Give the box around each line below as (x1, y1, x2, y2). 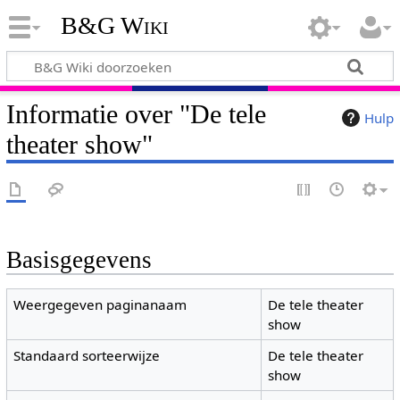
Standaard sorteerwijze (13, 346, 161, 365)
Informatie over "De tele (5, 98, 266, 129)
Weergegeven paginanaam (13, 296, 187, 314)
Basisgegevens (5, 246, 152, 273)
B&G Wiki (60, 12, 169, 40)
